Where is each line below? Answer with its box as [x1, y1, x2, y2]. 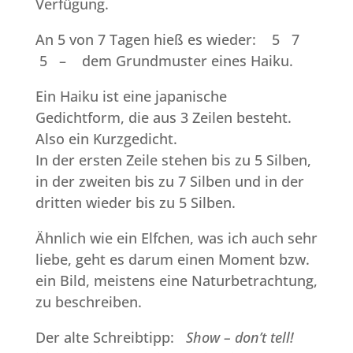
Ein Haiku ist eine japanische [35, 86, 227, 106]
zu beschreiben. [35, 292, 142, 311]
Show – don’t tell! [185, 327, 298, 347]
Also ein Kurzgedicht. [35, 128, 177, 148]
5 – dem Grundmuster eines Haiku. [35, 50, 293, 70]
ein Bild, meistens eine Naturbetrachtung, [35, 270, 318, 290]
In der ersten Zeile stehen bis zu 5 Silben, [35, 150, 311, 169]
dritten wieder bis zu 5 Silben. [35, 192, 236, 212]
